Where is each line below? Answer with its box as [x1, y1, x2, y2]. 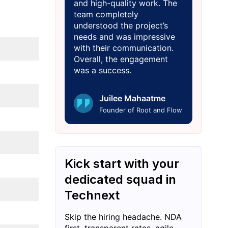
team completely [73, 9, 138, 19]
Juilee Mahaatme [99, 93, 165, 103]
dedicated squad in [64, 172, 176, 187]
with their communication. [73, 42, 174, 53]
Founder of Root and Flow [99, 105, 182, 114]
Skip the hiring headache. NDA [64, 211, 182, 222]
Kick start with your [64, 156, 179, 171]
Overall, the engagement [73, 53, 168, 64]
